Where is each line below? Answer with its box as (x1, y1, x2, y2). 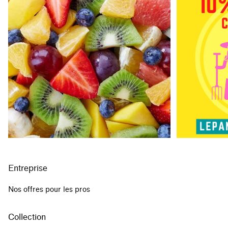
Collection (8, 212, 46, 222)
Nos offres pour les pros (8, 185, 90, 194)
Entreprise (8, 163, 47, 173)
